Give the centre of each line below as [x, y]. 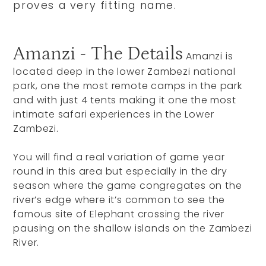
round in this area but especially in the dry [120, 171]
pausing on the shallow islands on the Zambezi [133, 228]
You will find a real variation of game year [119, 157]
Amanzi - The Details [98, 54]
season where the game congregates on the [128, 186]
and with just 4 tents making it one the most [125, 100]
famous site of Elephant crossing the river [119, 214]
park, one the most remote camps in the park [128, 86]
